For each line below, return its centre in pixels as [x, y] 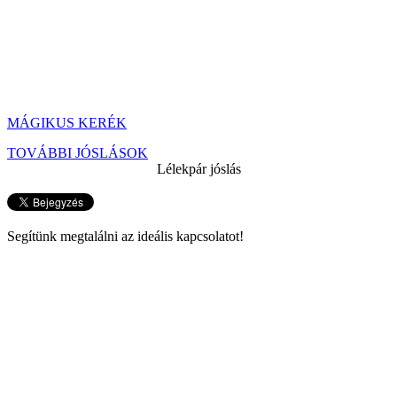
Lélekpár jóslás [198, 169]
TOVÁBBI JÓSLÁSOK [78, 153]
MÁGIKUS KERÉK [67, 123]
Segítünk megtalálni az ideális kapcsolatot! [125, 236]
